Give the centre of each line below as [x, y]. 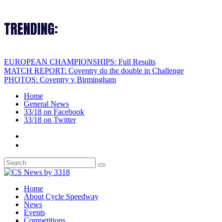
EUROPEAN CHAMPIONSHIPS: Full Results [80, 62]
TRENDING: [31, 29]
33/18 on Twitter [50, 120]
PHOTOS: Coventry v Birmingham [60, 80]
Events [34, 213]
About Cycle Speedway [61, 197]
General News [46, 104]
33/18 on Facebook [54, 112]
